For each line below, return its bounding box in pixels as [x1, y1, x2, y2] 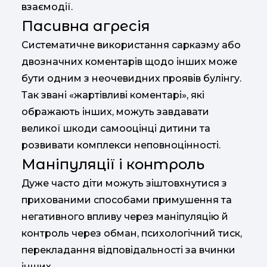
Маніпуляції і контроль [21, 155, 204, 173]
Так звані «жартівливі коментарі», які [21, 89, 204, 101]
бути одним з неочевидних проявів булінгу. [21, 72, 241, 84]
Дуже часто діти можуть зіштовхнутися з [21, 177, 227, 189]
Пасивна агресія [21, 17, 150, 35]
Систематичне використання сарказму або [21, 39, 241, 51]
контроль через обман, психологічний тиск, [21, 227, 242, 239]
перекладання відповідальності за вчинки [21, 244, 235, 256]
